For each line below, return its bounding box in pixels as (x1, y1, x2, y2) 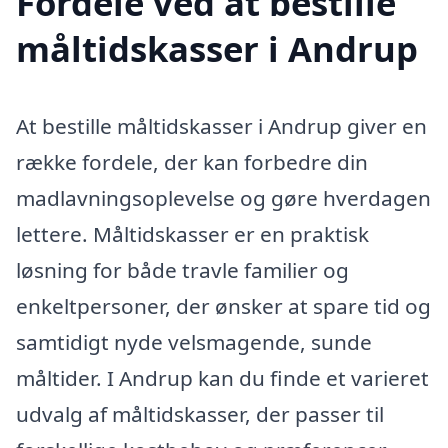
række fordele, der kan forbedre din (16, 148, 368, 177)
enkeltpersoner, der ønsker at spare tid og (16, 292, 431, 321)
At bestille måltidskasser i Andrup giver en (16, 112, 427, 141)
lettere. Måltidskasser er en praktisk (16, 220, 369, 249)
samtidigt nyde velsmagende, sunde (16, 328, 372, 357)
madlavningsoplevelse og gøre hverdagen (16, 184, 431, 213)
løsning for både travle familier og (16, 256, 349, 285)
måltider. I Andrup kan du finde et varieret (16, 364, 429, 393)
